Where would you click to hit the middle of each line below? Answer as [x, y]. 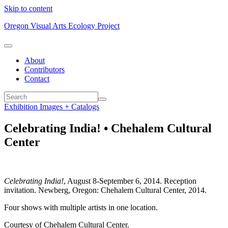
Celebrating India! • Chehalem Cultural [108, 128]
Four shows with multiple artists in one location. [81, 207]
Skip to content [28, 8]
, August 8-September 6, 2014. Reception [130, 181]
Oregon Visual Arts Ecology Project [62, 26]
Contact [37, 79]
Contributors [45, 69]
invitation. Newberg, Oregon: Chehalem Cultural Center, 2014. [105, 190]
